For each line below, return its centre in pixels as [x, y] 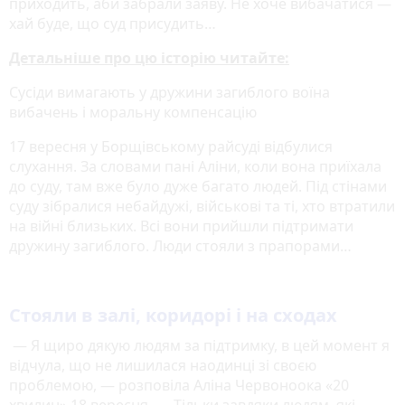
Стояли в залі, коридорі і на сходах [173, 316]
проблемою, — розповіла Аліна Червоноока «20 [179, 386]
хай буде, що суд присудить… [114, 24]
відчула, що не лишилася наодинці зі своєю [163, 366]
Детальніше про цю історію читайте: [149, 58]
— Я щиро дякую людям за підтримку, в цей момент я [199, 346]
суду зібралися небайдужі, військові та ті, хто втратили [202, 207]
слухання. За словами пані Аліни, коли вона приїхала [195, 167]
